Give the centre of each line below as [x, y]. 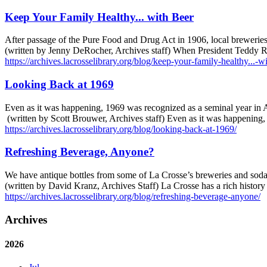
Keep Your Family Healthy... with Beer [99, 17]
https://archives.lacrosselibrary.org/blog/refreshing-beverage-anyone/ [133, 197]
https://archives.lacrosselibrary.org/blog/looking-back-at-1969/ [121, 129]
